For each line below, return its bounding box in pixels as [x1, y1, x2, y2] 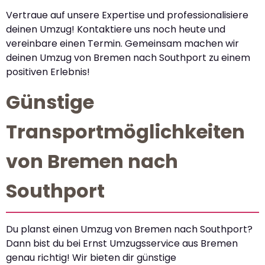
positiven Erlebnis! [6, 64, 90, 79]
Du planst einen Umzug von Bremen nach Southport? [6, 222, 253, 237]
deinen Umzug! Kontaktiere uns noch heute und [6, 22, 225, 36]
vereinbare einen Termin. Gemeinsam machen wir [6, 36, 239, 50]
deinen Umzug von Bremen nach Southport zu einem [6, 50, 250, 64]
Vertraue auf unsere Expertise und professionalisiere [6, 8, 248, 22]
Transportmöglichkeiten [6, 118, 245, 146]
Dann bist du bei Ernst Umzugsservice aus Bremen [6, 237, 238, 251]
